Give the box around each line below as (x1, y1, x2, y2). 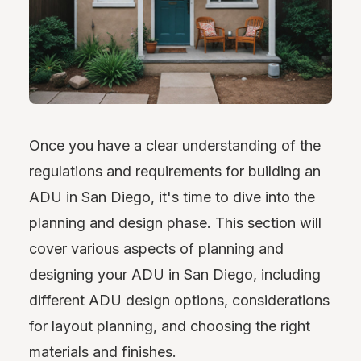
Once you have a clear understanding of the (29, 137, 321, 155)
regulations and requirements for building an (29, 163, 321, 180)
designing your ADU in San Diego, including (29, 266, 321, 284)
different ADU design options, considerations (29, 292, 330, 309)
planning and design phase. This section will (29, 214, 322, 232)
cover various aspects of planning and (29, 240, 284, 258)
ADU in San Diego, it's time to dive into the (29, 189, 315, 206)
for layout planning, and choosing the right (29, 317, 310, 335)
